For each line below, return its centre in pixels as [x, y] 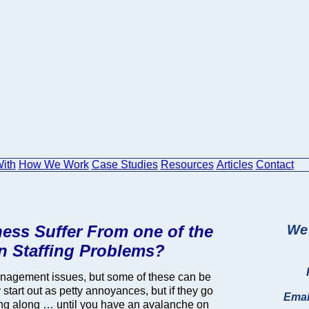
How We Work [53, 165]
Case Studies [124, 165]
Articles [235, 165]
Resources [187, 165]
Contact [275, 165]
